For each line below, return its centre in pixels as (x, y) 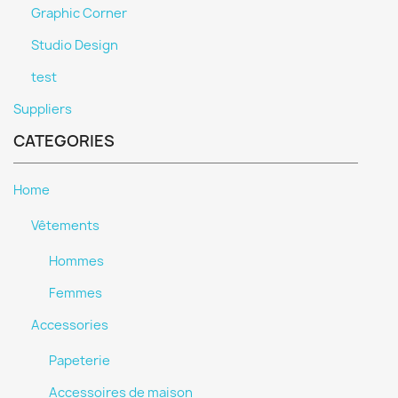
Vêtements (65, 226)
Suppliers (43, 109)
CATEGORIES (64, 141)
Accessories (70, 325)
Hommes (76, 261)
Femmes (76, 293)
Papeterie (80, 361)
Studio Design (75, 45)
